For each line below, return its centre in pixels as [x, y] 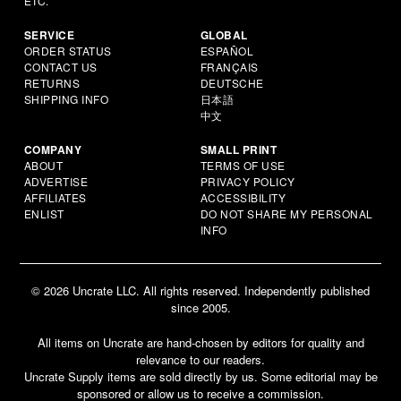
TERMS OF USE [243, 165]
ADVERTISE [56, 181]
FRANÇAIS [229, 66]
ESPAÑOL [227, 50]
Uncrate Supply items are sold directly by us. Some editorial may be [200, 376]
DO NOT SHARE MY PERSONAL [286, 213]
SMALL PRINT [239, 149]
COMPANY [53, 149]
